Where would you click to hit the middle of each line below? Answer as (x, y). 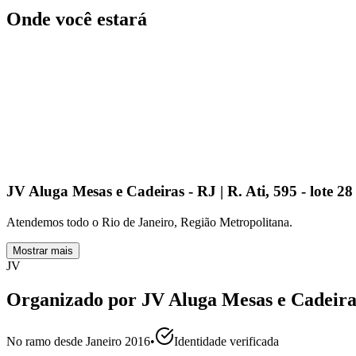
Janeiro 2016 (118, 341)
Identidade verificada (226, 341)
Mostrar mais (43, 250)
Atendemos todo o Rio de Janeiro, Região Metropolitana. (149, 222)
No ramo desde (46, 341)
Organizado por (74, 299)
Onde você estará (77, 19)
